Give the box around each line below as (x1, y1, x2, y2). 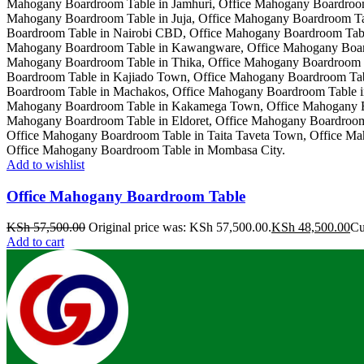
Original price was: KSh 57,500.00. (89, 220, 271, 235)
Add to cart (6, 235, 64, 249)
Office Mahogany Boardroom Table (6, 187, 245, 205)
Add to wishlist (6, 157, 84, 171)
